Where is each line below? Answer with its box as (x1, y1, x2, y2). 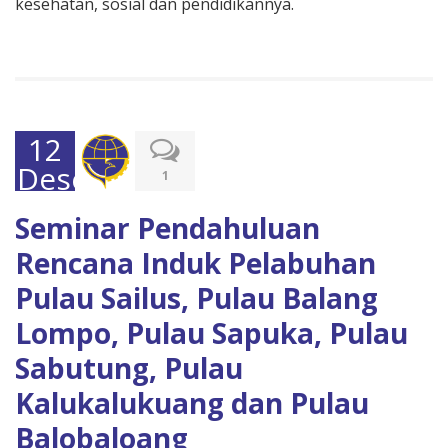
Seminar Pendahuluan (15, 209, 320, 247)
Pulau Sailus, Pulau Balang (15, 279, 378, 317)
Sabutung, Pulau (15, 349, 243, 387)
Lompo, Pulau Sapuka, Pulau (15, 314, 408, 352)
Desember (17, 158, 165, 199)
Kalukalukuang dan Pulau (15, 384, 369, 422)
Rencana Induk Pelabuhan (15, 244, 376, 282)
